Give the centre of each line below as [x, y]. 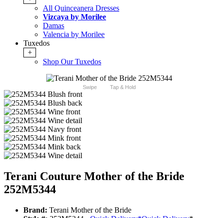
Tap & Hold [123, 87]
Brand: [35, 210]
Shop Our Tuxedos [72, 62]
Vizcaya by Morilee [74, 17]
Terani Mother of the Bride [89, 210]
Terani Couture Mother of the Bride [94, 176]
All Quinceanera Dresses [81, 8]
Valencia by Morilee [74, 35]
